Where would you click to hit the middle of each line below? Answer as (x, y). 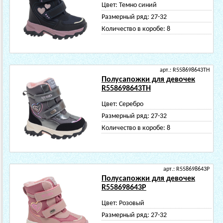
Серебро (131, 104)
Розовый (131, 203)
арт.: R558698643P (186, 169)
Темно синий (138, 5)
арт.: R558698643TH (185, 70)
